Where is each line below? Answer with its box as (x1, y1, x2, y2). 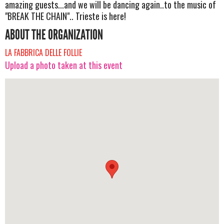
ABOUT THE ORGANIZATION (5, 26, 103, 43)
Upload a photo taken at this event (5, 58, 122, 71)
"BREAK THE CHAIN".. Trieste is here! (5, 9, 126, 22)
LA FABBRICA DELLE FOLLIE (5, 46, 82, 58)
